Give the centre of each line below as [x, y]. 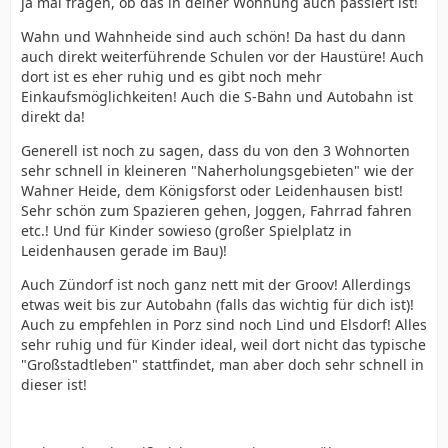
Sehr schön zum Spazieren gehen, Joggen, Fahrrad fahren [216, 210]
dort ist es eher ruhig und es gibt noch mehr [171, 76]
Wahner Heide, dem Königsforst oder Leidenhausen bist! [212, 190]
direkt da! [53, 116]
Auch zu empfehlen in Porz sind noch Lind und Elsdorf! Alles [224, 324]
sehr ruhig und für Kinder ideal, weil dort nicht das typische [223, 344]
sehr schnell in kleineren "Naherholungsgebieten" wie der [217, 170]
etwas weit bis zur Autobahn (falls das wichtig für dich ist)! [217, 304]
